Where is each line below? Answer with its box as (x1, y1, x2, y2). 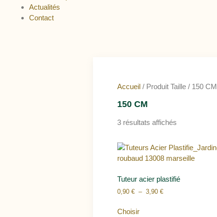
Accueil (117, 82, 140, 91)
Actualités (29, 3, 60, 11)
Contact (29, 14, 54, 22)
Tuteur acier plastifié (117, 174, 180, 183)
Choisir (117, 207, 139, 216)
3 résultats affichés (117, 118, 177, 126)
